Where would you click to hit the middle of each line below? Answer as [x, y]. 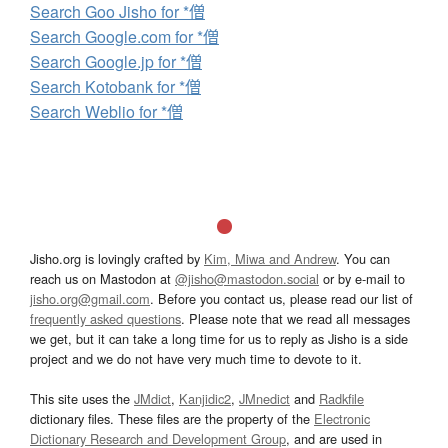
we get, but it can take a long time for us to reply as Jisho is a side [219, 339]
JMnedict [264, 399]
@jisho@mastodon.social [247, 279]
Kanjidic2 [205, 399]
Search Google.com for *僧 [124, 37]
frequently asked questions [105, 319]
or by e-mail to [362, 279]
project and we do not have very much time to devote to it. [196, 359]
